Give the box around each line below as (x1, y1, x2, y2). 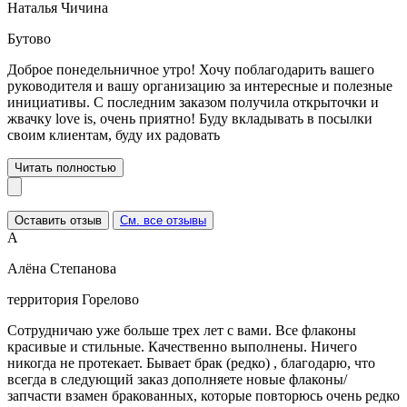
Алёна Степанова (7, 260, 116, 276)
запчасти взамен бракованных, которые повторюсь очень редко (7, 387, 400, 403)
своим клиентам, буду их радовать (7, 126, 220, 143)
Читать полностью (15, 160, 116, 174)
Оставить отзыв (15, 213, 102, 227)
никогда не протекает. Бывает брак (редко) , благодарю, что (7, 354, 375, 371)
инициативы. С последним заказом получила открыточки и (7, 94, 379, 110)
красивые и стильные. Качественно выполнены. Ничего (7, 338, 357, 354)
